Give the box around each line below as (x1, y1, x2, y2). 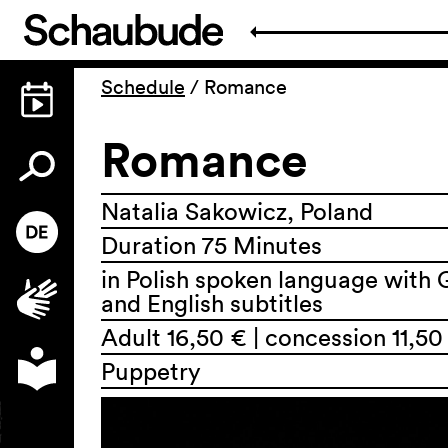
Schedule (101, 75, 185, 99)
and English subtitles (101, 288, 323, 318)
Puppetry (101, 356, 201, 386)
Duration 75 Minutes (101, 230, 322, 260)
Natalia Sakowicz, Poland (101, 196, 373, 226)
